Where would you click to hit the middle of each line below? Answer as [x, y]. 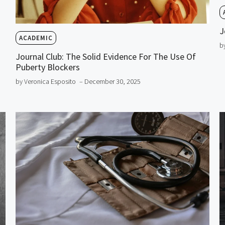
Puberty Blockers [47, 67]
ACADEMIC [36, 38]
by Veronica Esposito [45, 82]
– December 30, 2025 [110, 82]
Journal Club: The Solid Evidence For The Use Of [105, 57]
